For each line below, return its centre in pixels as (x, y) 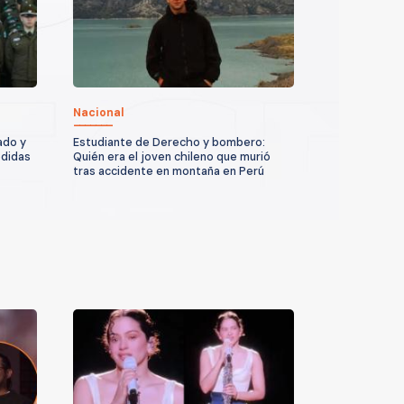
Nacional (99, 112)
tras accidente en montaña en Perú (169, 171)
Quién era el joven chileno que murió (172, 156)
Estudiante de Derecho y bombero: (169, 142)
